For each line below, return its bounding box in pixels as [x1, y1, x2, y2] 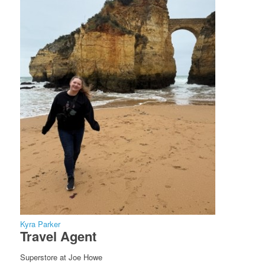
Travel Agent [20, 227, 96, 245]
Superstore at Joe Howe [20, 251, 102, 263]
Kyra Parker [20, 218, 60, 230]
